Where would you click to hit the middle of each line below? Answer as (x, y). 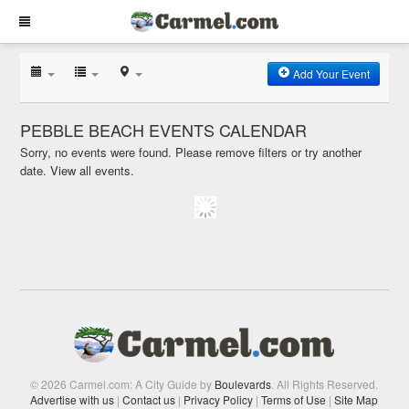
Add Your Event (330, 73)
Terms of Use (294, 399)
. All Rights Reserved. (325, 383)
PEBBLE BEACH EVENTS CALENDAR (164, 130)
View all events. (93, 170)
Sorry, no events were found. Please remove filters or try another (191, 152)
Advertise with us (73, 399)
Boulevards (243, 383)
